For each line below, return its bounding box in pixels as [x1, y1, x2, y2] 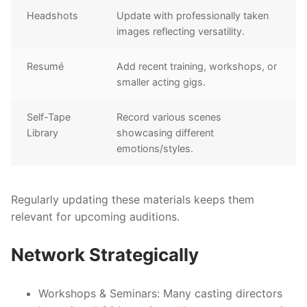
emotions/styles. [116, 142, 194, 154]
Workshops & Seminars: [38, 286, 160, 301]
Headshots [27, 9, 79, 21]
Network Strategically [11, 244, 199, 266]
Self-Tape [27, 110, 71, 123]
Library [27, 126, 59, 138]
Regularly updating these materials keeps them [11, 192, 254, 206]
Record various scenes [116, 110, 222, 123]
